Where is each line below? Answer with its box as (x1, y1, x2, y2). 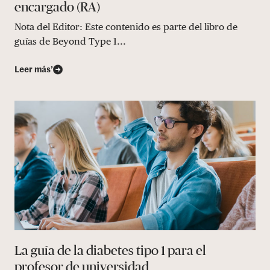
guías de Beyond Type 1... (14, 35, 126, 47)
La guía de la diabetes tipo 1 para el (14, 242, 206, 258)
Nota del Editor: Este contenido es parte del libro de (14, 20, 237, 33)
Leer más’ (14, 65, 53, 74)
